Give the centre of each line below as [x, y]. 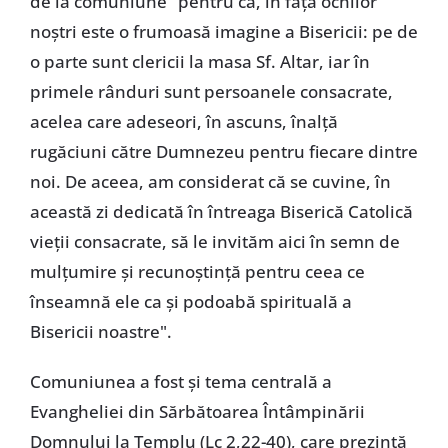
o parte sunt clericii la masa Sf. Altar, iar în [199, 61]
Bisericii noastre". [100, 331]
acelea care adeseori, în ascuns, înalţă [183, 121]
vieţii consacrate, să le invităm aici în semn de [214, 241]
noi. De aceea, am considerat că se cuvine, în [210, 181]
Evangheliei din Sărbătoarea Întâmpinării [197, 411]
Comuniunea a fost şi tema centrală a [180, 381]
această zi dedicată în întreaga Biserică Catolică [221, 211]
